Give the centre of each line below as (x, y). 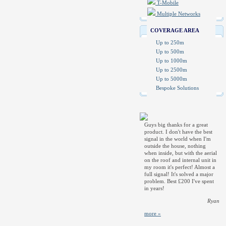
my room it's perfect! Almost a (180, 167)
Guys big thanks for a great (176, 125)
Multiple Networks (178, 14)
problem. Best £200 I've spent (179, 181)
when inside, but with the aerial (181, 153)
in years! (154, 188)
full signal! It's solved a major (179, 174)
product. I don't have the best (178, 132)
